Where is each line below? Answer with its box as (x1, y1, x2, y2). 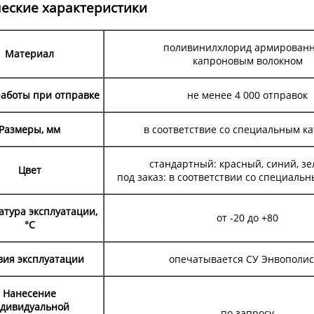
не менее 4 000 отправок (187, 88, 308, 102)
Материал (5, 46, 54, 60)
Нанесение (3, 286, 56, 300)
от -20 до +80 (217, 210, 278, 224)
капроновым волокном (192, 53, 303, 67)
